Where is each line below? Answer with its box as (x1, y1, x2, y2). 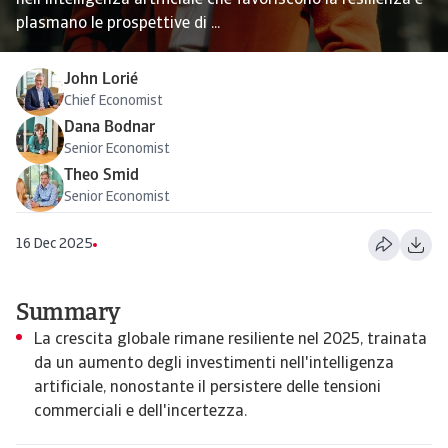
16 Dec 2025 (16, 236, 93, 252)
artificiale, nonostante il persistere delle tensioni (34, 380, 381, 396)
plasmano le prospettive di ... (16, 16, 220, 32)
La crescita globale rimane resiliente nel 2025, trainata (34, 332, 427, 348)
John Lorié (64, 72, 138, 88)
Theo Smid (64, 168, 139, 184)
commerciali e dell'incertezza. (34, 404, 247, 420)
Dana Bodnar (64, 120, 155, 136)
